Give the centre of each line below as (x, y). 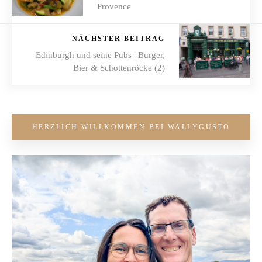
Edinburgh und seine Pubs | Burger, (100, 55)
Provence (114, 6)
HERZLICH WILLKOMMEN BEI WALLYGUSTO (131, 127)
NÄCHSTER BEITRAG (118, 38)
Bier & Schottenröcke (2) (119, 68)
